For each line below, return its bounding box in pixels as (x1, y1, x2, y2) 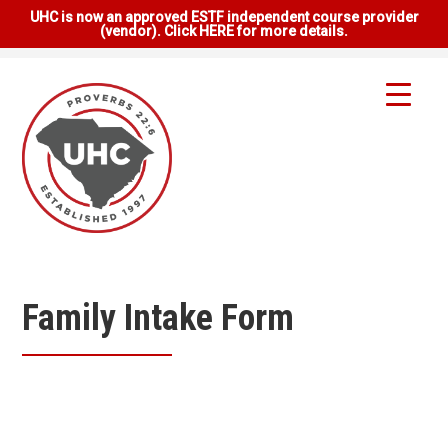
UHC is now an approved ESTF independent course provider (29, 9, 419, 25)
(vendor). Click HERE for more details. (100, 23, 348, 39)
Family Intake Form (22, 297, 295, 339)
